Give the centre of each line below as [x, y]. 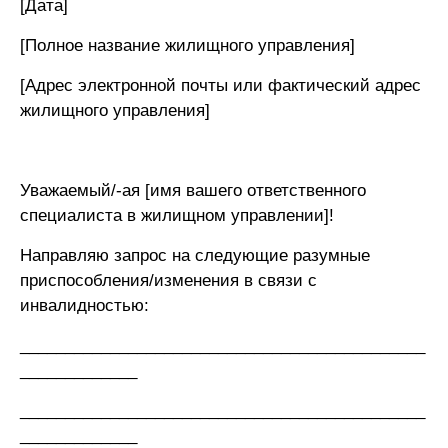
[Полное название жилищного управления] [187, 46]
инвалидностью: [84, 306]
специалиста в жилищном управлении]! [177, 216]
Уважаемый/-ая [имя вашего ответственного [193, 191]
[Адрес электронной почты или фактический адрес [220, 86]
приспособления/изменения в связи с [168, 281]
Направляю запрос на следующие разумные [195, 256]
